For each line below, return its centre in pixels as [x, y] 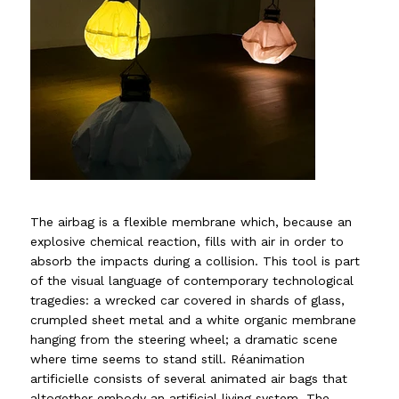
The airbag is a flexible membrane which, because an [191, 221]
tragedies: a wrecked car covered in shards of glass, [188, 300]
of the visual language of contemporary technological [192, 280]
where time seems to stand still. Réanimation [168, 358]
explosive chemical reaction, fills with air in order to [187, 241]
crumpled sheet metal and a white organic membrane [194, 319]
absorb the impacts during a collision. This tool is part [195, 261]
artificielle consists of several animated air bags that [189, 378]
